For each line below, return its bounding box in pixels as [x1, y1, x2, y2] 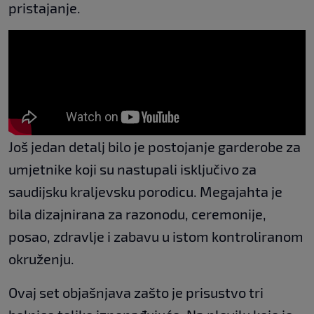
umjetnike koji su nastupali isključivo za [8, 160, 257, 177]
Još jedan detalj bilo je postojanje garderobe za [8, 137, 301, 155]
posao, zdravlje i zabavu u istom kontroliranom [8, 227, 303, 245]
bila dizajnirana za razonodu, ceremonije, [8, 205, 266, 222]
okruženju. [8, 250, 74, 267]
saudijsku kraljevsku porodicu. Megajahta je [8, 182, 282, 200]
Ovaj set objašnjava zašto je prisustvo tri [8, 283, 264, 301]
